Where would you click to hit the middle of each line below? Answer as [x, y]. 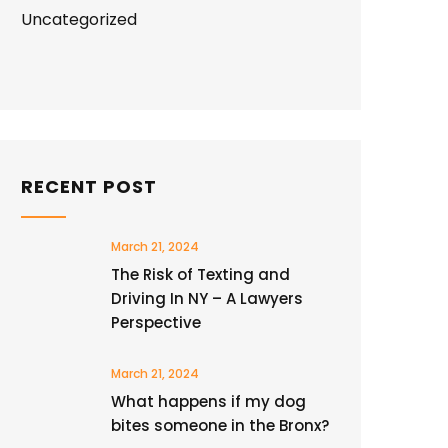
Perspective [156, 322]
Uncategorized [79, 19]
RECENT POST [89, 186]
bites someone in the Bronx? [220, 425]
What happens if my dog [208, 401]
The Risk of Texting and [200, 274]
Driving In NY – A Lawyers [207, 298]
